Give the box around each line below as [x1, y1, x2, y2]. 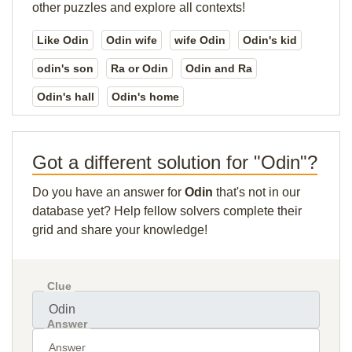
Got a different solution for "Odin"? [32, 152, 317, 173]
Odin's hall [37, 90, 94, 103]
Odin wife [106, 34, 157, 46]
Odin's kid [243, 34, 297, 46]
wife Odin [174, 34, 225, 46]
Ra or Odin [111, 62, 168, 75]
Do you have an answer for [32, 185, 185, 199]
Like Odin [37, 34, 89, 46]
